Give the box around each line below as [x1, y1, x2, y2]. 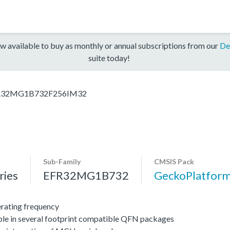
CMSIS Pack [154, 157, 194, 166]
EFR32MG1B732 [43, 168, 129, 182]
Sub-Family [43, 157, 81, 166]
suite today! [88, 52, 130, 63]
